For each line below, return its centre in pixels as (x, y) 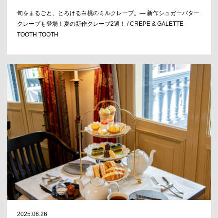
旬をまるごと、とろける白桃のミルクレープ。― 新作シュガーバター (108, 13)
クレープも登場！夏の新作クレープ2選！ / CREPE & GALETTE (100, 24)
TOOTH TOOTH (38, 35)
